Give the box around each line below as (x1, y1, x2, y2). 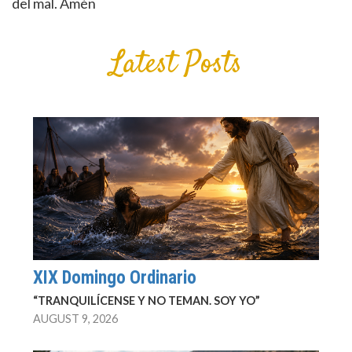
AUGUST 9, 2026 (33, 311, 118, 325)
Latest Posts (110, 42, 242, 86)
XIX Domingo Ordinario (33, 266, 196, 288)
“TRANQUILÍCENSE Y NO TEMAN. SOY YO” (33, 293, 260, 307)
